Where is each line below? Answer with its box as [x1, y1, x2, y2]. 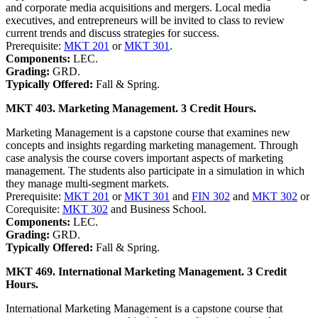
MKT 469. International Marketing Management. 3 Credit [6, 265, 287, 278]
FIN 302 [192, 190, 230, 202]
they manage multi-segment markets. [6, 177, 169, 190]
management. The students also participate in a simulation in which [6, 164, 305, 177]
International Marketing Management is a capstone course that [6, 302, 283, 314]
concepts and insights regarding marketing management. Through [6, 138, 298, 151]
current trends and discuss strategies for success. [6, 26, 219, 39]
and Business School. [108, 202, 207, 215]
